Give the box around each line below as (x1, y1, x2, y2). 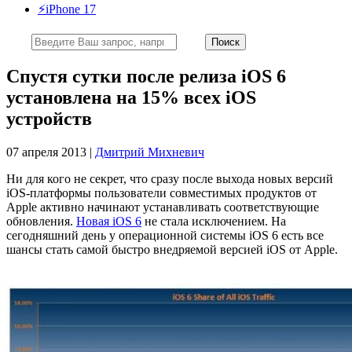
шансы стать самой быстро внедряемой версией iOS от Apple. (6, 242, 338, 256)
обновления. (6, 214, 76, 228)
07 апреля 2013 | (6, 145, 95, 159)
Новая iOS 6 (76, 214, 141, 228)
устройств (6, 108, 92, 129)
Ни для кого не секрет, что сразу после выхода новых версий (6, 171, 333, 185)
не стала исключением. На (141, 214, 286, 228)
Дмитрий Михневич (95, 145, 204, 159)
